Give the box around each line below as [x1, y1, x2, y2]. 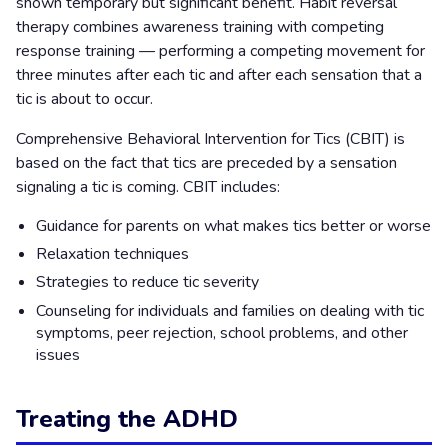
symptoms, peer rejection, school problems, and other [36, 321, 408, 344]
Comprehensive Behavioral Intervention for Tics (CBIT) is [16, 127, 405, 150]
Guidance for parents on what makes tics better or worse [36, 214, 431, 237]
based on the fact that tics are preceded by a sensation [16, 151, 397, 174]
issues [36, 343, 80, 366]
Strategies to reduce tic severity [36, 271, 259, 294]
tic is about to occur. [16, 87, 153, 110]
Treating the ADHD [16, 403, 238, 436]
